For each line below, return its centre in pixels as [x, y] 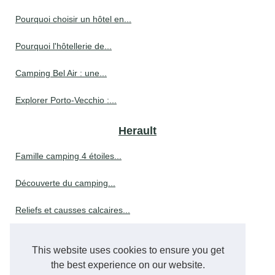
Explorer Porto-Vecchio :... [66, 100]
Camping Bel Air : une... [61, 73]
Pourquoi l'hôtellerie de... [64, 46]
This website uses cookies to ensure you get [128, 250]
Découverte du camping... [65, 183]
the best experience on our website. [128, 265]
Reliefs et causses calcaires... [73, 210]
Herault [137, 130]
